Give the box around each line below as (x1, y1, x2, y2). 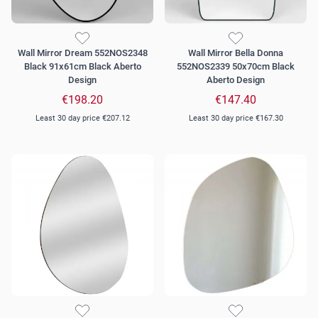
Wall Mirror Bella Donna (188, 48, 283, 59)
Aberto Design (207, 75, 265, 86)
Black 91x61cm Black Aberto (23, 61, 141, 72)
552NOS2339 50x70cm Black (177, 61, 295, 72)
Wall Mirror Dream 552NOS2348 (17, 48, 148, 59)
